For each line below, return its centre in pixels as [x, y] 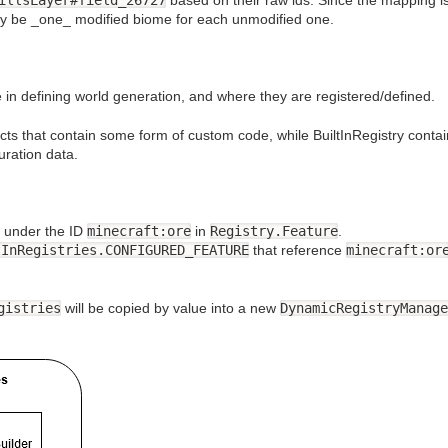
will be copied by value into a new [170, 307]
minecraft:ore [139, 231]
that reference [297, 250]
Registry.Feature [274, 231]
